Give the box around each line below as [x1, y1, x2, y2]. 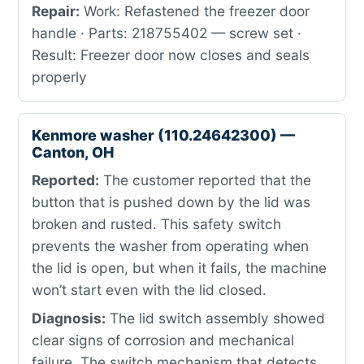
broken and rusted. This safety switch [32, 215, 281, 232]
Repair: [32, 2, 80, 19]
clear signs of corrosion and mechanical [32, 331, 294, 349]
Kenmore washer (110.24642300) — [32, 127, 295, 144]
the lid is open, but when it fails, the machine [32, 259, 327, 276]
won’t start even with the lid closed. [32, 281, 266, 298]
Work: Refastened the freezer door [80, 2, 310, 19]
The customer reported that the [99, 171, 311, 188]
